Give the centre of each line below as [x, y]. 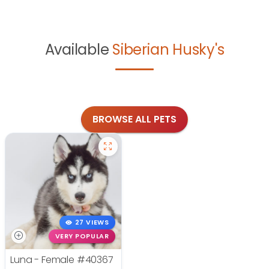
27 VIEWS [92, 223]
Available [79, 50]
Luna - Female [44, 259]
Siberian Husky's [168, 50]
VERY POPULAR [82, 236]
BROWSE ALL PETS [134, 119]
